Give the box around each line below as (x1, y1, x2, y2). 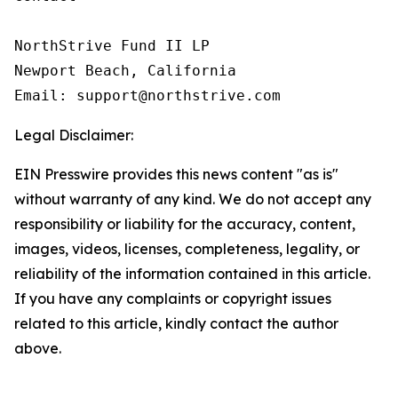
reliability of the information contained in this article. (14, 265, 370, 283)
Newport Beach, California (14, 62, 236, 80)
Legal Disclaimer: (14, 126, 133, 145)
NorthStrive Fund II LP (14, 37, 210, 55)
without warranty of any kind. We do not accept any (14, 190, 371, 209)
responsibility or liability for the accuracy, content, (14, 215, 355, 234)
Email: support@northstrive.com (14, 87, 281, 105)
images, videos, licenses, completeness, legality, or (14, 240, 360, 259)
